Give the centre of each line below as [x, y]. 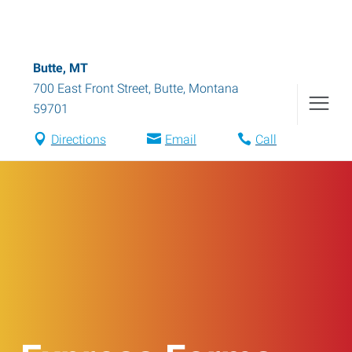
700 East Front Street [91, 88]
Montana [214, 88]
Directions [78, 139]
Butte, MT [60, 68]
